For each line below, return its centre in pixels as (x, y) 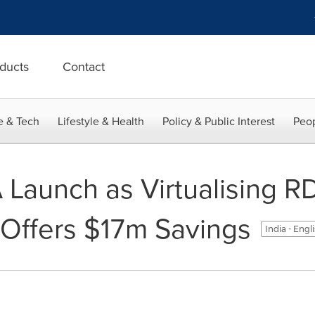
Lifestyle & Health (101, 121)
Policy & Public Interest (219, 121)
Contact (84, 67)
